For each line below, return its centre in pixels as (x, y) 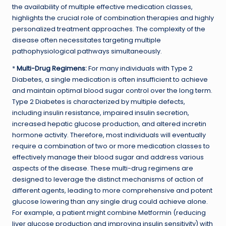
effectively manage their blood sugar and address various (108, 157)
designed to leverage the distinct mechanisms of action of (108, 179)
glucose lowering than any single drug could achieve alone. (110, 201)
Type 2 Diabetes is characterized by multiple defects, (99, 101)
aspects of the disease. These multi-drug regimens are (103, 168)
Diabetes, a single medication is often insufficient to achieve (110, 79)
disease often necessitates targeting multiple (87, 40)
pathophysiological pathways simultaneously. (87, 51)
